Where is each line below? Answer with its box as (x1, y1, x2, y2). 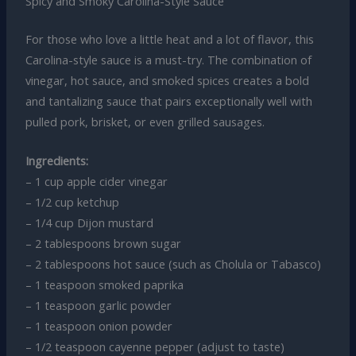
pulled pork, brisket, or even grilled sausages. (25, 113, 265, 130)
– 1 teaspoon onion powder (25, 318, 172, 335)
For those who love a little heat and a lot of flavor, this (25, 30, 314, 47)
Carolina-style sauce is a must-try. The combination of (25, 51, 311, 68)
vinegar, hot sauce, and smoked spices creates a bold (25, 72, 309, 88)
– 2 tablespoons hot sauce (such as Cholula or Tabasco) (25, 256, 321, 273)
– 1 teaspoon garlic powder (25, 297, 172, 314)
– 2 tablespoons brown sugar (25, 235, 181, 252)
